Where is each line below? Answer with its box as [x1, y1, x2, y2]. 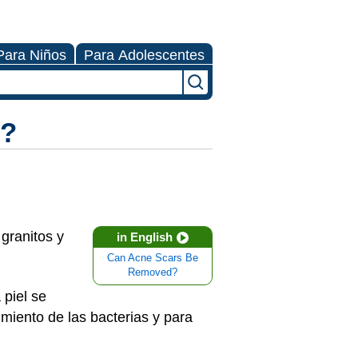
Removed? [128, 267, 177, 278]
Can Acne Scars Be [107, 253, 198, 264]
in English [117, 230, 173, 244]
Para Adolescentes [84, 47, 205, 63]
